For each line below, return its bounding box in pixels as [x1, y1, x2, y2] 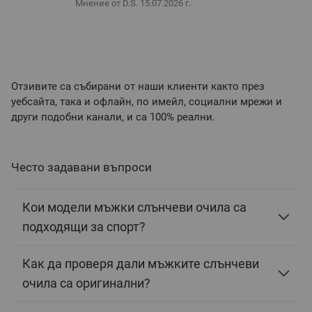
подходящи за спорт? [22, 219, 146, 234]
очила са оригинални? [22, 275, 150, 290]
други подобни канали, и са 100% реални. [11, 110, 215, 123]
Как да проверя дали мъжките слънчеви [22, 256, 259, 271]
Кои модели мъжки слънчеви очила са [22, 199, 247, 214]
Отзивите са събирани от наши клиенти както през [11, 79, 265, 93]
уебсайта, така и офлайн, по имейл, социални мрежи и [11, 95, 282, 108]
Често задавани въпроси [11, 159, 152, 174]
